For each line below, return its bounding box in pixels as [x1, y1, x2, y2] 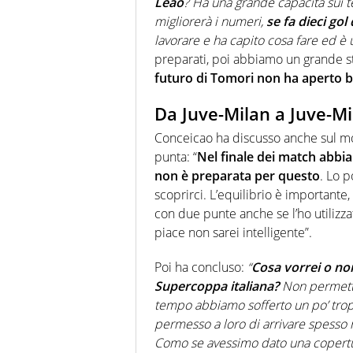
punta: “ [154, 147, 197, 165]
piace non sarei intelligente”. [154, 223, 312, 241]
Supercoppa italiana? [154, 277, 279, 295]
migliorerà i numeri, [154, 13, 266, 31]
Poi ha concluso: [154, 258, 247, 276]
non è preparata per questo [154, 166, 320, 184]
